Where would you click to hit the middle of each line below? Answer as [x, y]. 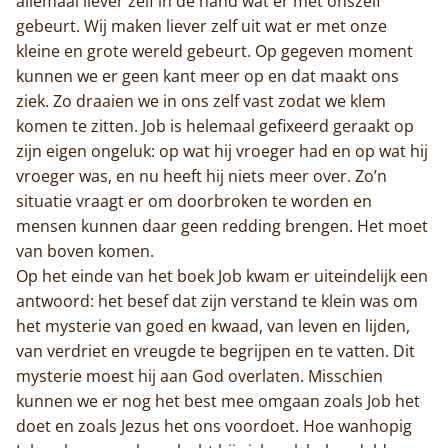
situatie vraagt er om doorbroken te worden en [194, 200]
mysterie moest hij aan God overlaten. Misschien [199, 375]
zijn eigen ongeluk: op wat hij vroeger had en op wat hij [222, 150]
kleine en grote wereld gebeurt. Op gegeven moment [214, 50]
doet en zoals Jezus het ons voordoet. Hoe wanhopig [214, 425]
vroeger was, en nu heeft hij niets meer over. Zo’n [201, 175]
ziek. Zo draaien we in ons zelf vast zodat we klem [201, 100]
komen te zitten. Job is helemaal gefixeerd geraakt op [215, 125]
